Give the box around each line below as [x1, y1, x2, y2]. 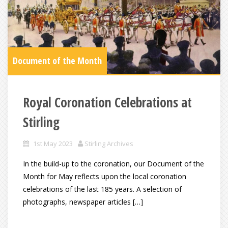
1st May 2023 [33, 139, 73, 149]
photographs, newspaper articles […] [23, 197, 143, 207]
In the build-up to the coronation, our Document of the [23, 159, 204, 169]
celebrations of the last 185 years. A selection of [23, 184, 182, 194]
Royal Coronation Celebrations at [23, 93, 192, 112]
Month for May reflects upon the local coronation [23, 172, 186, 182]
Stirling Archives [84, 139, 133, 149]
